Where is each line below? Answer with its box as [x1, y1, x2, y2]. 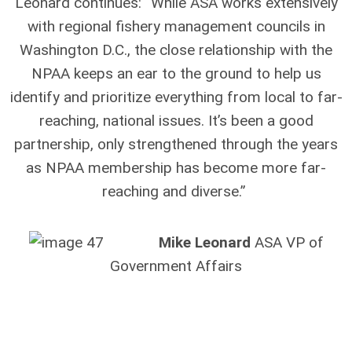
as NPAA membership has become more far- [26, 158, 326, 177]
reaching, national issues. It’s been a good [38, 111, 313, 130]
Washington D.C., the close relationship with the [20, 40, 332, 59]
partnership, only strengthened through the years [14, 134, 338, 153]
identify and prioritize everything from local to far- [9, 87, 343, 106]
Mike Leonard [158, 233, 255, 251]
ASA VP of [254, 233, 324, 251]
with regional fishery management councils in [27, 16, 325, 35]
